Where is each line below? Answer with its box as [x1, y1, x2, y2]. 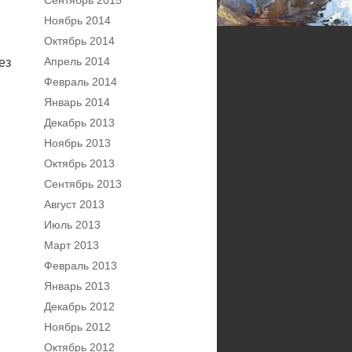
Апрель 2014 [44, 55, 110, 68]
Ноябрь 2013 [44, 137, 111, 149]
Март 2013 [44, 239, 99, 251]
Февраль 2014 [44, 75, 117, 88]
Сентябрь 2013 [44, 178, 122, 190]
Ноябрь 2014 [44, 14, 111, 27]
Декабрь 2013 [44, 116, 115, 129]
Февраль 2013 [44, 259, 117, 272]
